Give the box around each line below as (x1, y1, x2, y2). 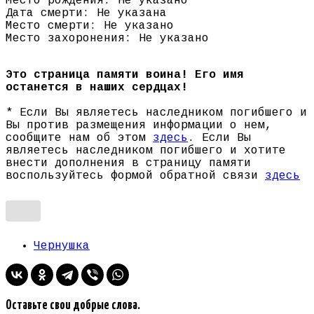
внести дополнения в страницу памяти (6, 157, 251, 170)
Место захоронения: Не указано (6, 32, 209, 46)
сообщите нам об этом (6, 132, 153, 145)
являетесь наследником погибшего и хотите (6, 144, 286, 158)
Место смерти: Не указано (6, 20, 174, 33)
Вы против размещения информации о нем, (6, 119, 272, 132)
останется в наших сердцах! (6, 81, 188, 95)
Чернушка (34, 240, 90, 253)
